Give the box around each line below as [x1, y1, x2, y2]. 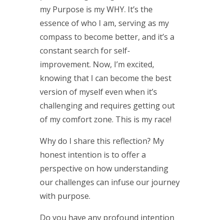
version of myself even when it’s [39, 86, 157, 97]
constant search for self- [39, 45, 130, 56]
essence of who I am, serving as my [39, 17, 169, 28]
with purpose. [39, 190, 90, 201]
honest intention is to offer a [39, 149, 146, 160]
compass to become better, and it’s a [39, 31, 174, 42]
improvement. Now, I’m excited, [39, 58, 154, 70]
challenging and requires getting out [39, 100, 175, 111]
